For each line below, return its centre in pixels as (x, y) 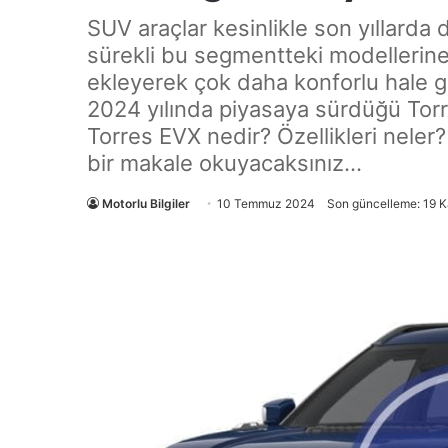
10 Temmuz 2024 (266, 203)
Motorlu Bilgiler (146, 203)
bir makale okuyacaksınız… (224, 163)
